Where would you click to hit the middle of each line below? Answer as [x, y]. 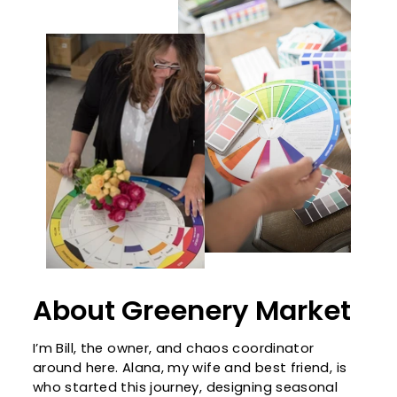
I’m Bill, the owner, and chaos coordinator [174, 349]
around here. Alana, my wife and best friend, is [190, 368]
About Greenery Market [192, 311]
